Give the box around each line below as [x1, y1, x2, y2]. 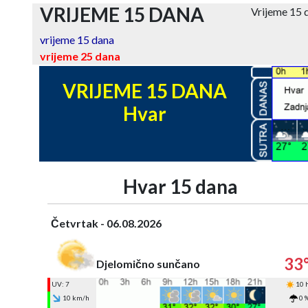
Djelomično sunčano [96, 256, 200, 270]
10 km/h [60, 293, 89, 302]
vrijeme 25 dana [39, 49, 120, 63]
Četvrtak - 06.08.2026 [50, 216, 162, 230]
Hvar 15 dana [122, 174, 238, 198]
